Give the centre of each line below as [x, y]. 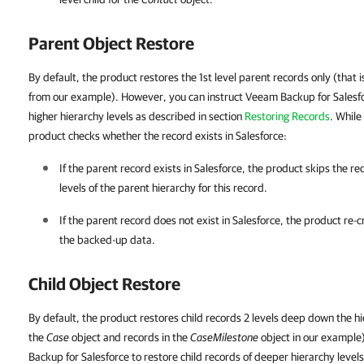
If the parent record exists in [127, 168]
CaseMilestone [224, 337]
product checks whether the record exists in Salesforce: [158, 136]
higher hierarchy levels [81, 116]
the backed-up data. [107, 240]
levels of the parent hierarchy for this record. [163, 188]
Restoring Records [287, 116]
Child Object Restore [104, 284]
